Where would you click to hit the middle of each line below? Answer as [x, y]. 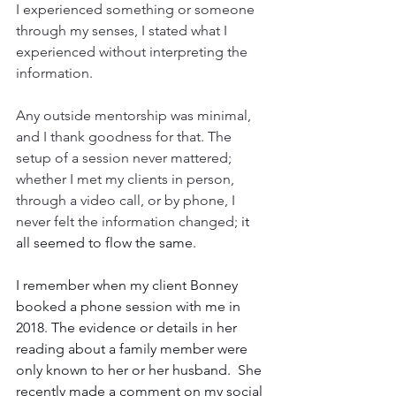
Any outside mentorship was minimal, [135, 116]
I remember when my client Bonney [129, 286]
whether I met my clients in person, [127, 179]
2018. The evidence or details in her [128, 328]
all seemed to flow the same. [106, 243]
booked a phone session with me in [130, 307]
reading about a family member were [133, 349]
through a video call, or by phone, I [127, 201]
